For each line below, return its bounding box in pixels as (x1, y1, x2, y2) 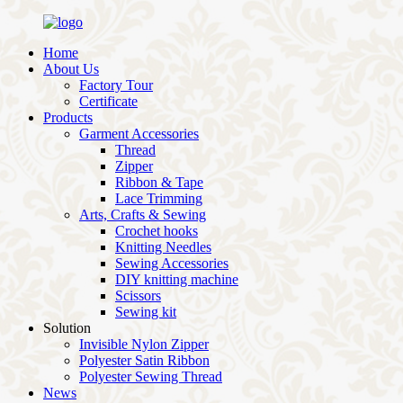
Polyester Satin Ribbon (79, 353, 210, 368)
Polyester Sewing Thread (79, 369, 222, 384)
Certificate (79, 94, 138, 109)
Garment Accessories (79, 126, 199, 141)
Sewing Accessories (115, 255, 228, 271)
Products (43, 110, 93, 125)
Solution (43, 320, 91, 336)
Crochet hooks (115, 223, 198, 238)
